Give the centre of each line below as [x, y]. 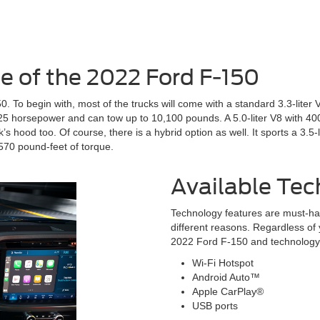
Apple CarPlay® [228, 291]
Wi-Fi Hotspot [223, 262]
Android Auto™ [226, 277]
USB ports [215, 305]
